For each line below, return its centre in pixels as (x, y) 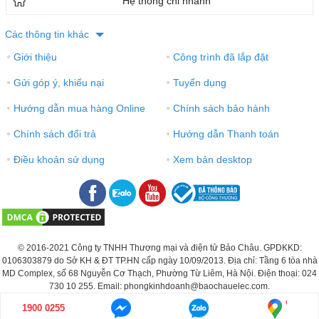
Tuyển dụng (199, 83)
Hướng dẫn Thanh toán (225, 134)
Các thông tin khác (48, 35)
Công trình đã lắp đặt (220, 57)
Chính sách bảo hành (220, 109)
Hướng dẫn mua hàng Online (78, 109)
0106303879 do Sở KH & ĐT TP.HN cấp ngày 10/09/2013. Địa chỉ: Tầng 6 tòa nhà (159, 260)
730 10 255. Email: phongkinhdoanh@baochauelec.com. (159, 286)
